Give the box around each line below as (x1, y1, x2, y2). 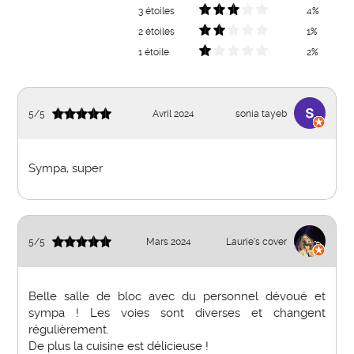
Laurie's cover (225, 235, 287, 247)
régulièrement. (28, 322, 109, 337)
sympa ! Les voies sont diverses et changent (28, 306, 326, 321)
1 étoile (137, 46, 169, 58)
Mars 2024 (146, 235, 191, 247)
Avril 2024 (153, 107, 194, 119)
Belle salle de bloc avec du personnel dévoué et (28, 289, 326, 304)
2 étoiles (137, 25, 175, 37)
